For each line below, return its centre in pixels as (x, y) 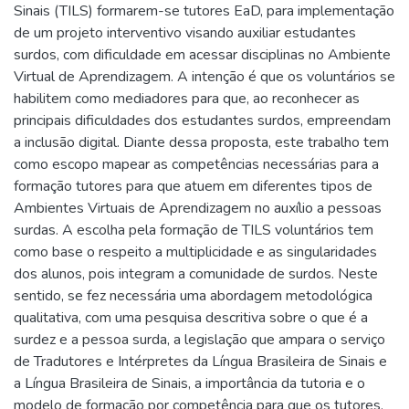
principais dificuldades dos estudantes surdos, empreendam (202, 120)
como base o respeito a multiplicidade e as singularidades (195, 252)
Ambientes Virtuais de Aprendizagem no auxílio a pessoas (198, 208)
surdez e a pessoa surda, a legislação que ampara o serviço (199, 339)
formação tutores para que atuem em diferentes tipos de (193, 186)
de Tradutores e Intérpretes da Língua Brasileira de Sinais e (200, 361)
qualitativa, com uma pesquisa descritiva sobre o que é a (191, 317)
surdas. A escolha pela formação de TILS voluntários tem (194, 230)
